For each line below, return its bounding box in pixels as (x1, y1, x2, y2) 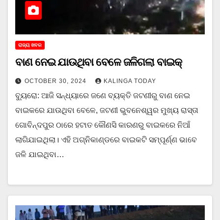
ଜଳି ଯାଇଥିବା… (15, 150, 64, 159)
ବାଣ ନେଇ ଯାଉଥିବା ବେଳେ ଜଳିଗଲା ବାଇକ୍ (15, 55, 182, 68)
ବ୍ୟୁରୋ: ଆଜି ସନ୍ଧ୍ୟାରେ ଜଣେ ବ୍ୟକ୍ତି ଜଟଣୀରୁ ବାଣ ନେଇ (15, 91, 190, 100)
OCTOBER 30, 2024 (25, 77, 88, 84)
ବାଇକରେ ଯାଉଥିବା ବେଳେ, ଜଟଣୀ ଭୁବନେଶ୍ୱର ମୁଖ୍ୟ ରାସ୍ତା (15, 106, 198, 114)
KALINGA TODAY (104, 77, 156, 84)
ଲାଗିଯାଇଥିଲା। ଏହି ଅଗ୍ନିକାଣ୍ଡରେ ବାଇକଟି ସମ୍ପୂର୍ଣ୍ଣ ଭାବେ (15, 135, 197, 144)
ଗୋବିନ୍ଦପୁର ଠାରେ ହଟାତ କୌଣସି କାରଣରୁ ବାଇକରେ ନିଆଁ (15, 120, 190, 129)
